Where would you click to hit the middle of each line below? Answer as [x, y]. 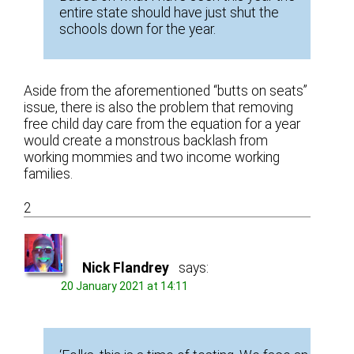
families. [49, 173]
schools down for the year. [138, 30]
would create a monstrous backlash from [146, 140]
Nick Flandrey [126, 267]
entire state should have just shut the [169, 13]
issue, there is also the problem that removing [159, 107]
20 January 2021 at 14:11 [125, 286]
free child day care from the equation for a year [162, 124]
